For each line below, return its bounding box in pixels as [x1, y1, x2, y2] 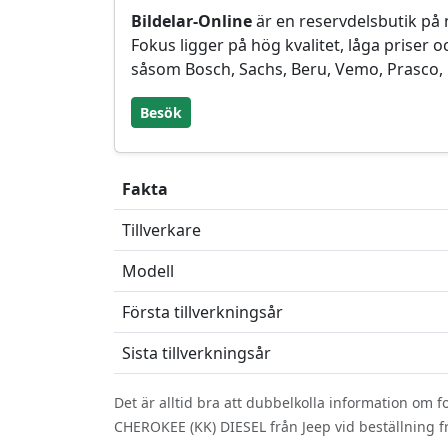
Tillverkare [122, 219, 201, 241]
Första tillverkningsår [122, 301, 283, 323]
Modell [122, 260, 174, 282]
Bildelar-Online [131, 10, 252, 32]
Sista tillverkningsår [122, 342, 271, 364]
